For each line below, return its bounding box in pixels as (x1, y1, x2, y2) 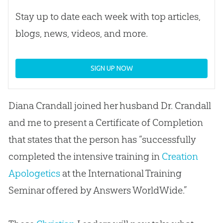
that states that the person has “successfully (8, 133, 196, 145)
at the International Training (60, 167, 182, 179)
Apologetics (8, 167, 60, 179)
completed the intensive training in (8, 150, 162, 162)
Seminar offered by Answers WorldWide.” (8, 184, 187, 196)
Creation (161, 150, 198, 162)
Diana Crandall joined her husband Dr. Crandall (8, 99, 211, 111)
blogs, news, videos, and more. (15, 27, 148, 39)
